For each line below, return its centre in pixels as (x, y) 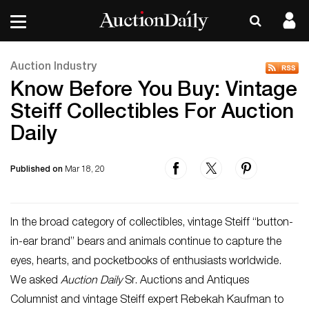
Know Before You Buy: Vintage (154, 92)
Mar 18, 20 (85, 170)
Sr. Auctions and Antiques (186, 281)
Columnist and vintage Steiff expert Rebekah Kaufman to (147, 301)
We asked (36, 281)
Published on (38, 170)
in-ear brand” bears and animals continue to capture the (146, 243)
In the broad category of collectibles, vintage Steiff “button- (152, 223)
